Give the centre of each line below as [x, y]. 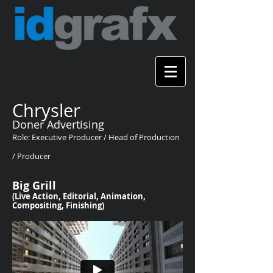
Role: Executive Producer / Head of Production [96, 137]
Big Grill [34, 186]
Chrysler [46, 110]
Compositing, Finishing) [58, 205]
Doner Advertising [58, 124]
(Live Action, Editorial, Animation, [79, 196]
